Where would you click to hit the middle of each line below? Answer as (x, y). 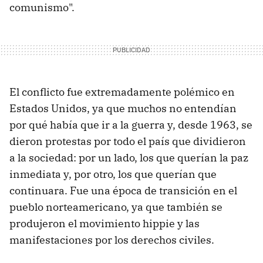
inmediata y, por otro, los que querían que (113, 174)
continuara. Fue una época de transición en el (123, 190)
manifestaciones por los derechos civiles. (112, 240)
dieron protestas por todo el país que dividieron (128, 141)
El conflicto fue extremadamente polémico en (122, 92)
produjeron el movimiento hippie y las (104, 223)
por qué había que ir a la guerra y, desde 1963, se (131, 124)
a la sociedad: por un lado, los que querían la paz (129, 157)
